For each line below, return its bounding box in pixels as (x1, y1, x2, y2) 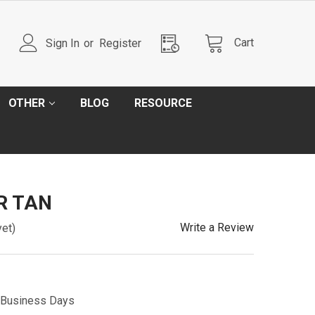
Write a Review (180, 221, 254, 234)
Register (99, 36, 141, 50)
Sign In (46, 36, 80, 50)
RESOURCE (134, 96, 192, 110)
